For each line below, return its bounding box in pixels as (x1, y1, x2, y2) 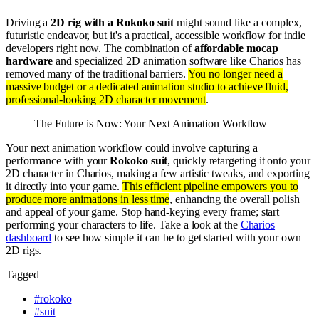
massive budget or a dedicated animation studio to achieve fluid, (6, 80, 288, 93)
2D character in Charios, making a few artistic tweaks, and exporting (6, 167, 310, 179)
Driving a (6, 16, 51, 28)
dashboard (6, 231, 52, 244)
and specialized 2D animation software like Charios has (53, 54, 301, 67)
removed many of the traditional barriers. (6, 67, 188, 80)
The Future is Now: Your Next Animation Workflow (34, 117, 268, 130)
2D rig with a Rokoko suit (51, 16, 174, 28)
